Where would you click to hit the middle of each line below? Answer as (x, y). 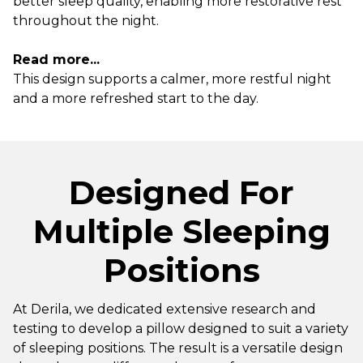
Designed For (181, 192)
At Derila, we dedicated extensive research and (164, 309)
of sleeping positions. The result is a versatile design (178, 348)
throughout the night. (86, 20)
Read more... (56, 59)
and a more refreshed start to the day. (136, 98)
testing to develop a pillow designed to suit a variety (181, 328)
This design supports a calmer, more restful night (172, 79)
